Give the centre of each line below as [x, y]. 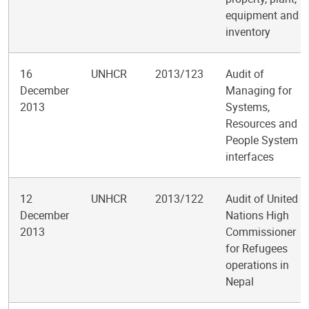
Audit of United [262, 199]
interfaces [250, 157]
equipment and [262, 15]
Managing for [259, 90]
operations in [257, 265]
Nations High [257, 215]
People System [262, 140]
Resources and [261, 123]
